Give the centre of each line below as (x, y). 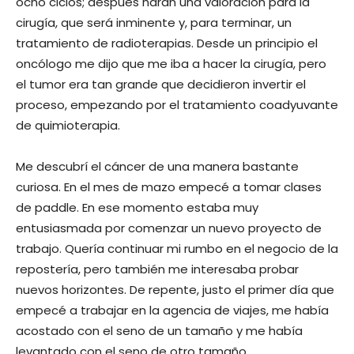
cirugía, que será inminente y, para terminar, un (154, 22)
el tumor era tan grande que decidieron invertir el (161, 84)
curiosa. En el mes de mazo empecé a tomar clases (169, 186)
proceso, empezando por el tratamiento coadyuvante (177, 104)
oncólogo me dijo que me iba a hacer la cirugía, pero (171, 63)
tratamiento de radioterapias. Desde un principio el (167, 43)
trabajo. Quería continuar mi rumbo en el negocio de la (177, 248)
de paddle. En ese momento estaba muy (137, 207)
